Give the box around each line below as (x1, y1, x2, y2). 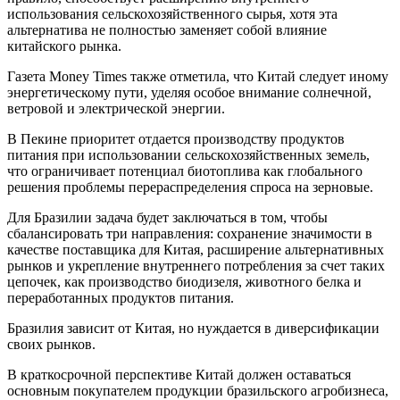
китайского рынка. (7, 38, 121, 54)
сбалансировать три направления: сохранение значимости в (7, 226, 372, 242)
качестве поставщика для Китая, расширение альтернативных (7, 242, 384, 258)
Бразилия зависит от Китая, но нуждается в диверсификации (7, 321, 379, 337)
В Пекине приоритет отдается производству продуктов (7, 131, 345, 147)
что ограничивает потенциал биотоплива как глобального (7, 163, 362, 179)
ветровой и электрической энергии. (7, 101, 225, 117)
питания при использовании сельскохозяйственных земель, (7, 147, 370, 163)
